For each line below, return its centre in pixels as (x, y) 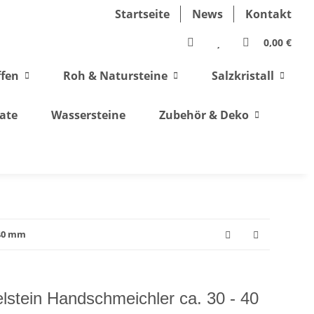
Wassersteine (88, 115)
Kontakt (268, 14)
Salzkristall (243, 76)
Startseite (142, 14)
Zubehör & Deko (204, 115)
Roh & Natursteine (115, 76)
